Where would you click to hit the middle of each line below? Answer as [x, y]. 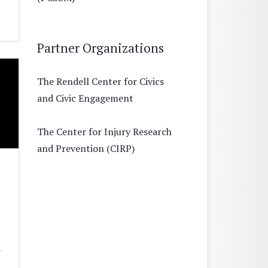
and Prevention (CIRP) [86, 148]
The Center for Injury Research [104, 131]
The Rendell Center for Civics [100, 81]
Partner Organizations [100, 48]
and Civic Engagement [85, 98]
